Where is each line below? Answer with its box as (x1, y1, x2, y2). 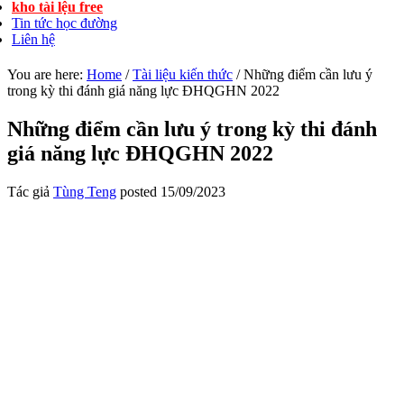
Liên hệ (12, 32, 55, 47)
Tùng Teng (53, 183, 116, 199)
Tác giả (7, 183, 53, 199)
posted (116, 183, 161, 199)
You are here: (7, 67, 87, 82)
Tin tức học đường (12, 15, 117, 31)
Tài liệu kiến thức (133, 67, 233, 82)
